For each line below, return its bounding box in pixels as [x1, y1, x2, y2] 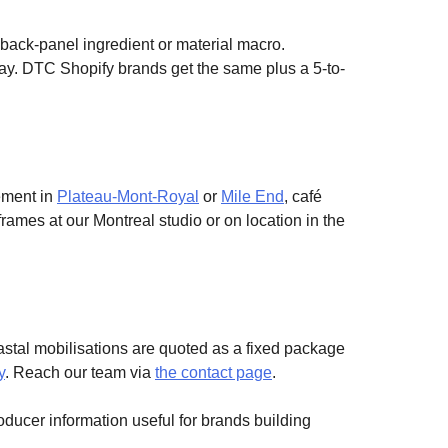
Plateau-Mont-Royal [57, 187, 199, 205]
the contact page [155, 363, 272, 381]
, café [284, 187, 322, 205]
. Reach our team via [5, 363, 155, 381]
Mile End [221, 187, 284, 205]
